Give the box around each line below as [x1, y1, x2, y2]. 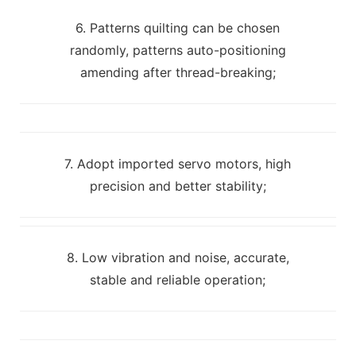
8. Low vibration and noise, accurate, [66, 249, 289, 265]
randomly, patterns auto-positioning [69, 41, 286, 58]
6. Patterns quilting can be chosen [75, 19, 281, 36]
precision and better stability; [89, 177, 266, 194]
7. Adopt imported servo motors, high [64, 155, 292, 172]
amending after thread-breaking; [79, 64, 276, 80]
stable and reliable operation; [90, 271, 266, 288]
